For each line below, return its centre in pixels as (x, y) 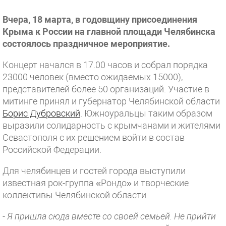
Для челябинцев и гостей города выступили (94, 171)
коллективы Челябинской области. (75, 195)
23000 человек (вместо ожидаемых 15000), (93, 77)
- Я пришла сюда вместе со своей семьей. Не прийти (109, 216)
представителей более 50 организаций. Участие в (106, 89)
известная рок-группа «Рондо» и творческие (96, 183)
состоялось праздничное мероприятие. (86, 44)
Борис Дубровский (41, 113)
